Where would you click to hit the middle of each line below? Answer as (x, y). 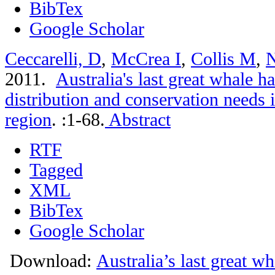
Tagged (56, 170)
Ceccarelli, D (53, 59)
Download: (51, 261)
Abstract (138, 119)
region (28, 119)
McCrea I (146, 59)
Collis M (223, 59)
